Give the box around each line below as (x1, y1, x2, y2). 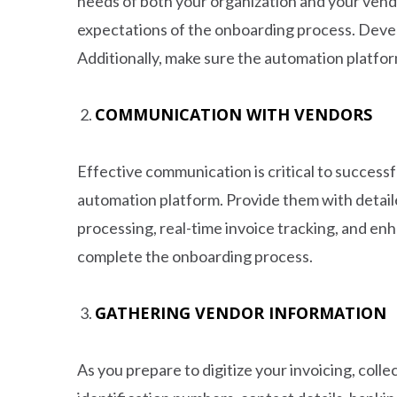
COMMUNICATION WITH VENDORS (95, 103, 372, 125)
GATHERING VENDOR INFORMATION (95, 301, 386, 323)
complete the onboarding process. (77, 245, 313, 266)
